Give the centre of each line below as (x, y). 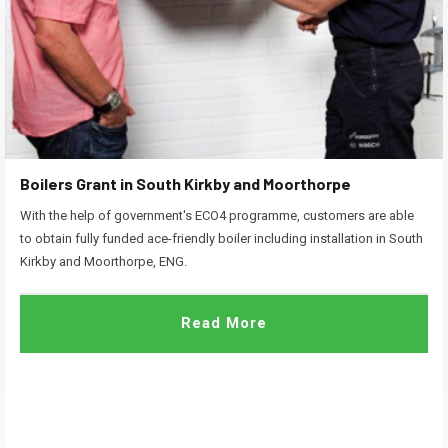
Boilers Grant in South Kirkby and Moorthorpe (185, 184)
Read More (224, 323)
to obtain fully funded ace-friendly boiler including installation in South (221, 239)
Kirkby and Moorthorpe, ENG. (103, 262)
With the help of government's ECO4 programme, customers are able (217, 216)
